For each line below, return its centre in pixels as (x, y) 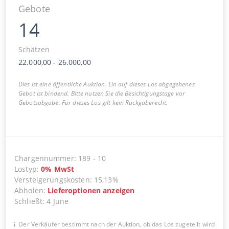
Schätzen (34, 49)
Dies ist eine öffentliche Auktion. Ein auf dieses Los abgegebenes (107, 84)
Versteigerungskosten (52, 179)
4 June (58, 201)
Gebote (34, 8)
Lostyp (26, 169)
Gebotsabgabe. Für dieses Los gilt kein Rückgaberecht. (93, 102)
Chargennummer (44, 158)
